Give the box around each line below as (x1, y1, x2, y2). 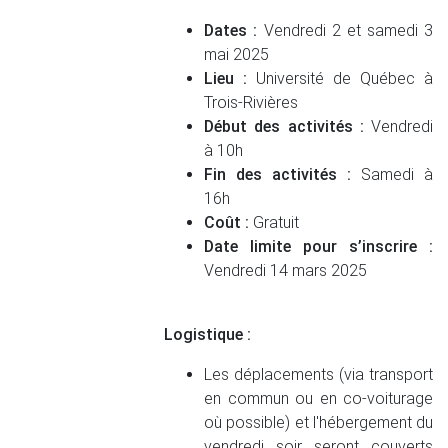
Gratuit (249, 213, 300, 232)
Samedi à (351, 165, 433, 184)
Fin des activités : (204, 165, 352, 184)
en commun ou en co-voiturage (204, 389, 433, 408)
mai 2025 (204, 45, 270, 64)
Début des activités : (204, 117, 364, 136)
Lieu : (204, 69, 248, 88)
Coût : (204, 213, 250, 232)
